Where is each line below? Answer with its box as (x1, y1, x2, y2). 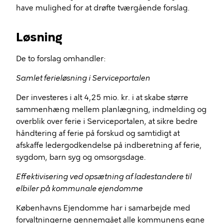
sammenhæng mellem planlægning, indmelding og (16, 105, 207, 114)
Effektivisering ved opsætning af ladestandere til (16, 172, 192, 181)
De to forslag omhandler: (16, 54, 106, 63)
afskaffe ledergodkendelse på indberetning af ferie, (16, 141, 202, 150)
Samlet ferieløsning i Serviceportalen (16, 74, 150, 83)
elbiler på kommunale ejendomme (16, 184, 143, 193)
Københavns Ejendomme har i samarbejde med (16, 204, 190, 213)
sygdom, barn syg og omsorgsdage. (16, 153, 146, 162)
